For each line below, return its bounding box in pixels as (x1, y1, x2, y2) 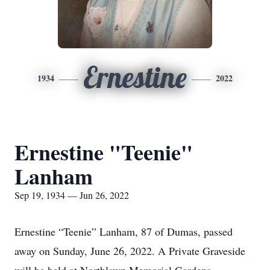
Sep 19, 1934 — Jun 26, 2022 (14, 189, 129, 201)
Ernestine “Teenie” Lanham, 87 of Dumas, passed (14, 224, 233, 239)
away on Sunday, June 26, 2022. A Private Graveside (14, 243, 245, 258)
